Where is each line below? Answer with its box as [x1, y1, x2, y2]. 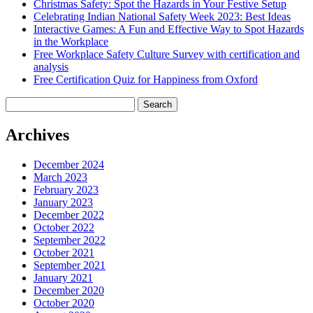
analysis [34, 61, 68, 73]
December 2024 [34, 159, 104, 171]
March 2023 [34, 171, 87, 184]
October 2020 [34, 297, 94, 310]
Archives [6, 126, 69, 145]
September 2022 [34, 234, 105, 247]
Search [5, 96, 35, 109]
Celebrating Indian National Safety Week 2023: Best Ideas [34, 10, 291, 23]
